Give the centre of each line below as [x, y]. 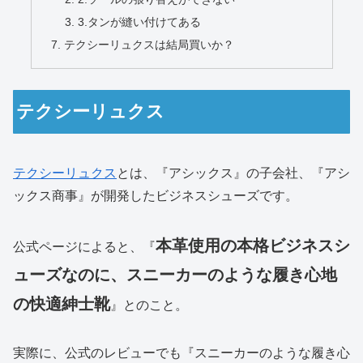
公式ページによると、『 [84, 247]
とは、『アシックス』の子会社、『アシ [233, 173]
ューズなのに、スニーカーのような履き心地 [175, 275]
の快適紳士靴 [62, 304]
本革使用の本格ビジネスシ [253, 246]
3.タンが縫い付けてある [140, 21]
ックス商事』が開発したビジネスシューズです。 [156, 196]
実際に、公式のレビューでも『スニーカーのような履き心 [181, 352]
